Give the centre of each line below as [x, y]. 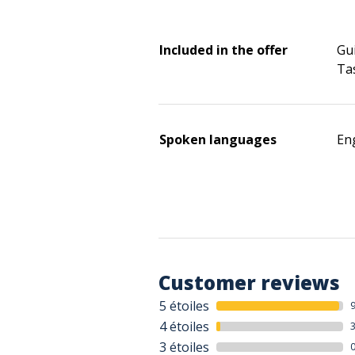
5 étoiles [184, 306]
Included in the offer [223, 50]
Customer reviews [249, 282]
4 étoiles [184, 326]
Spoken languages [218, 139]
